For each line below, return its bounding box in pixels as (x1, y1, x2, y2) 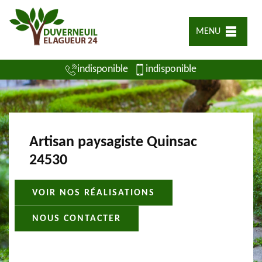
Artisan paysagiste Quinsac (29, 134, 197, 150)
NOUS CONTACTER (32, 213, 121, 223)
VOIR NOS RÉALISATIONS (32, 188, 155, 198)
